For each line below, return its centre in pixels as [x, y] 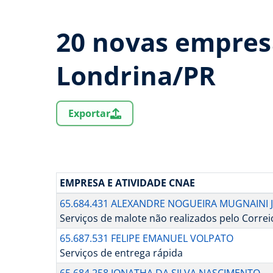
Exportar [89, 114]
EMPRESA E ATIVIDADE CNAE [127, 183]
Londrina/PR [136, 76]
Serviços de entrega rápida [121, 253]
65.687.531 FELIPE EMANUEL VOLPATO [146, 239]
